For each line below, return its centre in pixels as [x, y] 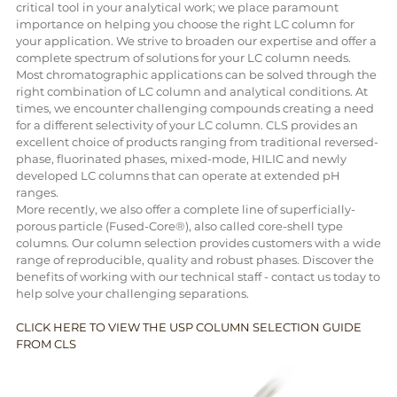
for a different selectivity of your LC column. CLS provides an [187, 125]
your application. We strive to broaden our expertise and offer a [196, 40]
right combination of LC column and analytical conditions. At [191, 91]
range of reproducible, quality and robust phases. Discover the [195, 259]
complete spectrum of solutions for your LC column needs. [183, 57]
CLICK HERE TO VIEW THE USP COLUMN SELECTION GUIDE [188, 327]
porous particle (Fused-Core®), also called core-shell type [179, 226]
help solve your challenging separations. [132, 293]
